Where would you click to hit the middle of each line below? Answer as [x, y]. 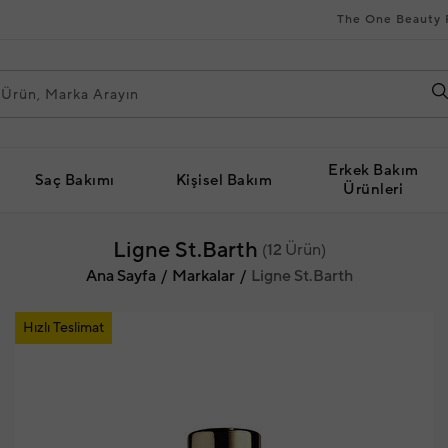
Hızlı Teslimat [63, 328]
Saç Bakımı [74, 180]
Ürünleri [373, 189]
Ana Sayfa [120, 276]
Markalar [203, 276]
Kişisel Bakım [224, 180]
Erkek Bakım [373, 170]
